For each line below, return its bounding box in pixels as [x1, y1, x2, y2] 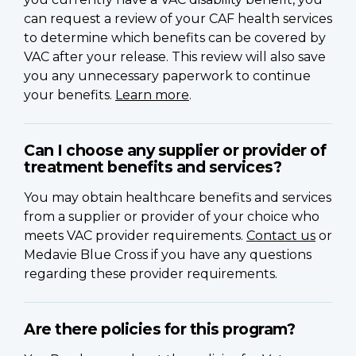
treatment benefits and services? [24, 157, 281, 176]
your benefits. [24, 87, 115, 103]
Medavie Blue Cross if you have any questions [24, 246, 311, 262]
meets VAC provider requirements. [24, 227, 246, 243]
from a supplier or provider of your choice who [24, 208, 319, 224]
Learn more [115, 87, 189, 103]
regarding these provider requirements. [24, 265, 277, 281]
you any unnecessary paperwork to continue [24, 68, 311, 83]
